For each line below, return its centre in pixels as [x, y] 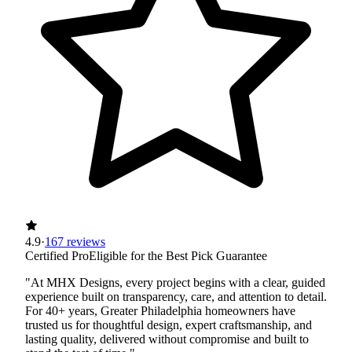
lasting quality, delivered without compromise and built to [167, 339]
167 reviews [75, 242]
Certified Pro [57, 256]
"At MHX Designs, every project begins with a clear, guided [175, 283]
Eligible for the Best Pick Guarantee [178, 256]
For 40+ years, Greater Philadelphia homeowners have [160, 311]
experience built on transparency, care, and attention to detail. [176, 297]
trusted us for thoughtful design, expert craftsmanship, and [169, 325]
